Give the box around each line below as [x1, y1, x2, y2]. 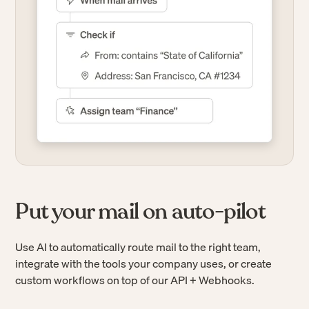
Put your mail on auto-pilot [15, 197, 266, 227]
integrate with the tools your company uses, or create [15, 255, 272, 272]
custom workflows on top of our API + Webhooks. [15, 271, 255, 289]
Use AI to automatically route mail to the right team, [15, 238, 261, 256]
